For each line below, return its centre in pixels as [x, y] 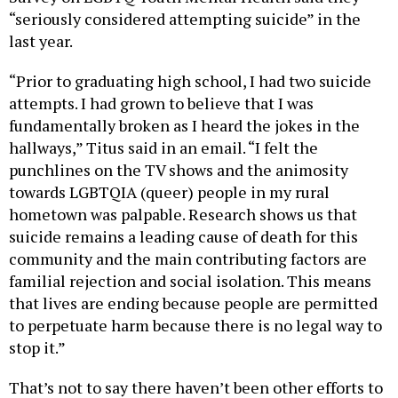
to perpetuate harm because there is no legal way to [195, 325]
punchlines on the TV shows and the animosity [179, 169]
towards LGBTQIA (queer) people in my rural [169, 191]
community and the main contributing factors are [188, 258]
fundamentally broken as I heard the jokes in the [184, 125]
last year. [42, 40]
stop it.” [39, 347]
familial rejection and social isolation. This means [190, 280]
